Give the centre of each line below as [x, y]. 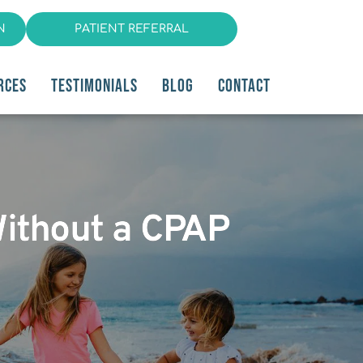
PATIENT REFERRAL [131, 29]
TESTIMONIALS [94, 86]
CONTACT [244, 86]
